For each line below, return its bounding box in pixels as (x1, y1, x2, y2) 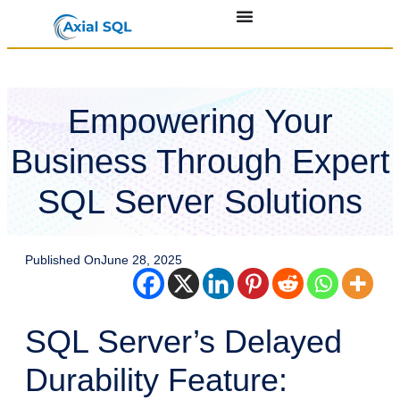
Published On (25, 253, 101, 268)
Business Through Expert (10, 142, 390, 180)
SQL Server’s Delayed (25, 323, 342, 361)
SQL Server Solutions (37, 182, 362, 221)
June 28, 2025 (101, 253, 182, 268)
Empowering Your (67, 102, 333, 140)
